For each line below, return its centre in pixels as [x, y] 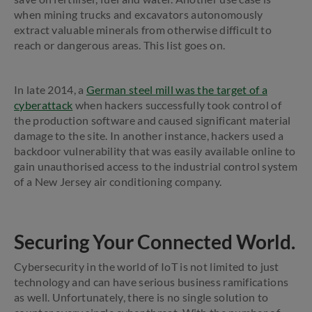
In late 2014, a [50, 89]
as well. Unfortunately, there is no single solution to [141, 297]
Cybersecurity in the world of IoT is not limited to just [147, 266]
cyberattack [44, 105]
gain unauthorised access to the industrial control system [156, 166]
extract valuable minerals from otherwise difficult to [143, 30]
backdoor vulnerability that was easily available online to [155, 151]
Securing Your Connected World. [155, 242]
